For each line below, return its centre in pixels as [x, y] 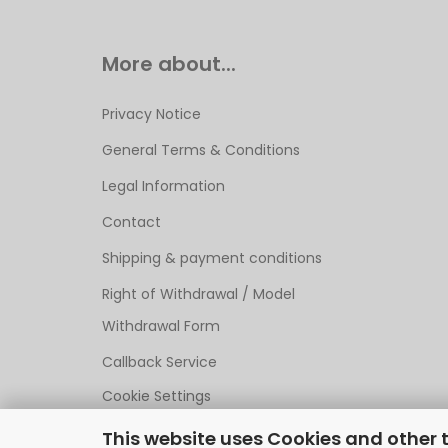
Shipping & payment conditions [212, 258]
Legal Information [163, 186]
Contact [131, 222]
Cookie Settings [156, 396]
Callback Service [159, 362]
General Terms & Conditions [201, 150]
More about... [169, 64]
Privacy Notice [151, 114]
